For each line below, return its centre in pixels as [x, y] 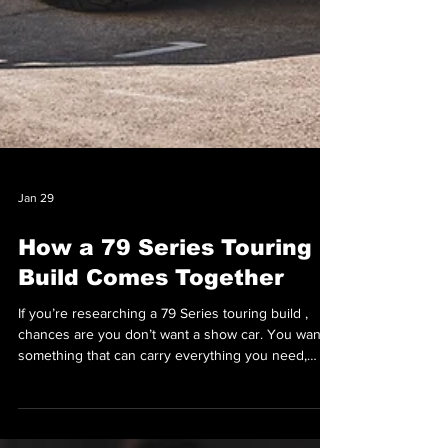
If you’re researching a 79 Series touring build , [163, 394]
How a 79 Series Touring [165, 328]
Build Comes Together [151, 358]
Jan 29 [36, 279]
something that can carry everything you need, [162, 436]
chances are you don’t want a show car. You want [171, 415]
